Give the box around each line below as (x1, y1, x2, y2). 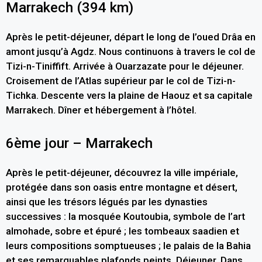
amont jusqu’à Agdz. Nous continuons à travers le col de (6, 46, 256, 58)
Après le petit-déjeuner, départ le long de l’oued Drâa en (6, 31, 256, 43)
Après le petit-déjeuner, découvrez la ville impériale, (6, 166, 238, 178)
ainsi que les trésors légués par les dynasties (6, 195, 208, 208)
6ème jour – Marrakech (6, 135, 153, 151)
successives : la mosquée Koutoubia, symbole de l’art (6, 210, 245, 222)
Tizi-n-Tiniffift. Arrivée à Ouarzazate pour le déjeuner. (6, 60, 244, 73)
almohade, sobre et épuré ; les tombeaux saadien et (6, 225, 239, 237)
